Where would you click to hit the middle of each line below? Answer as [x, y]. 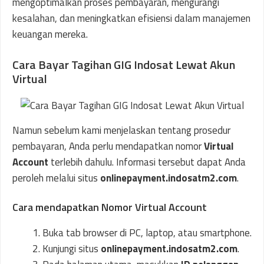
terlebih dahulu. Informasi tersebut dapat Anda [148, 162]
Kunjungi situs [72, 249]
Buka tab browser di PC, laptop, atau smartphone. [147, 233]
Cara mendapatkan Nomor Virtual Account [110, 207]
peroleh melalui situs [56, 178]
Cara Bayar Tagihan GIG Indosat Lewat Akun [124, 64]
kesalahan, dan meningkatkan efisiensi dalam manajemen [131, 18]
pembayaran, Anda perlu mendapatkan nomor [108, 146]
